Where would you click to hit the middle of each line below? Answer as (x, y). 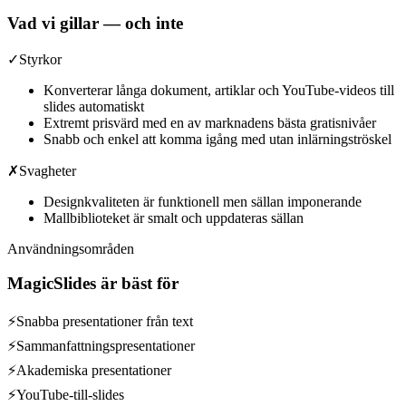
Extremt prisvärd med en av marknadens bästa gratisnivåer (210, 122)
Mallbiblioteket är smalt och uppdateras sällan (174, 217)
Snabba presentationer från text (105, 321)
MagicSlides (52, 284)
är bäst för (137, 284)
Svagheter (48, 170)
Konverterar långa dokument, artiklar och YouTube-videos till (219, 90)
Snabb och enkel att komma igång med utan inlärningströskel (217, 139)
